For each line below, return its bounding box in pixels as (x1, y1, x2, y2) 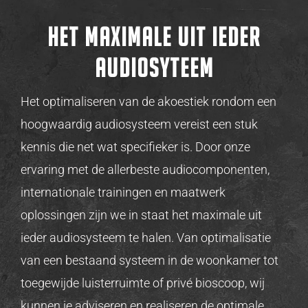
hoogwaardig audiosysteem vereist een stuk (20, 116, 258, 131)
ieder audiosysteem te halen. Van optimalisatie (20, 230, 271, 245)
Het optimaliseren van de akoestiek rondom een (20, 93, 276, 109)
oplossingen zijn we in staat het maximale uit (20, 207, 262, 222)
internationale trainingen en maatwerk (20, 184, 225, 199)
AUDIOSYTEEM (94, 54, 214, 82)
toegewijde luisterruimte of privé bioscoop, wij (20, 275, 265, 290)
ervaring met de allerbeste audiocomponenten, (20, 162, 269, 177)
